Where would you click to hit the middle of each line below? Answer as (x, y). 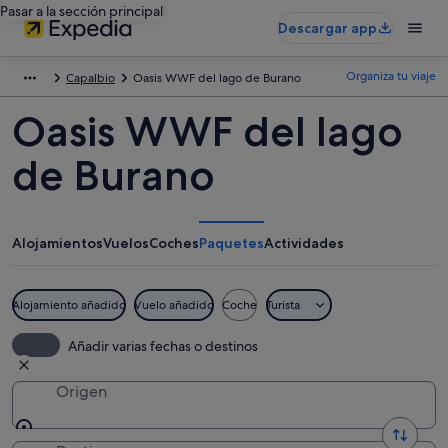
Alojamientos (57, 243)
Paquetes (231, 243)
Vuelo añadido (174, 305)
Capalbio (90, 78)
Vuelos (126, 243)
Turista (283, 305)
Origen (81, 391)
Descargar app (327, 28)
